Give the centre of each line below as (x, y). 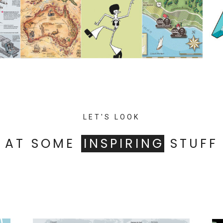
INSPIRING (124, 144)
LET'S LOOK (111, 117)
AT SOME (43, 144)
